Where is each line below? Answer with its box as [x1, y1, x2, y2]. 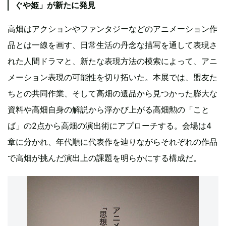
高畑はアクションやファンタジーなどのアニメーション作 [8, 24, 217, 34]
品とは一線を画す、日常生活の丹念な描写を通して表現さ [8, 40, 217, 50]
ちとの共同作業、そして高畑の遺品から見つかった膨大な [8, 88, 217, 99]
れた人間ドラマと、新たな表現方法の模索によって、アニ [8, 56, 217, 67]
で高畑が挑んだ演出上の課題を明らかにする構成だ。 [8, 153, 201, 163]
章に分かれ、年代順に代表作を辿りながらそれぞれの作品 [8, 137, 217, 147]
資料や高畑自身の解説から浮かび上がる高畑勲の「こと [8, 104, 209, 115]
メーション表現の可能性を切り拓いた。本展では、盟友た [8, 72, 217, 83]
